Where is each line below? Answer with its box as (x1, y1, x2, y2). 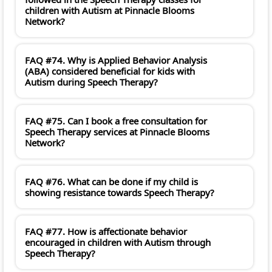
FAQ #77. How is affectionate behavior (25, 225, 187, 238)
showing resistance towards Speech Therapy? (25, 186, 214, 199)
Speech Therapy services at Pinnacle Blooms (25, 126, 209, 138)
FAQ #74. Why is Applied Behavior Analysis (25, 54, 207, 67)
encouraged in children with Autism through (25, 236, 211, 249)
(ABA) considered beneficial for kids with (25, 65, 195, 78)
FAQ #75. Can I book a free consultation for (25, 115, 207, 127)
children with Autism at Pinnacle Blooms (25, 4, 194, 17)
